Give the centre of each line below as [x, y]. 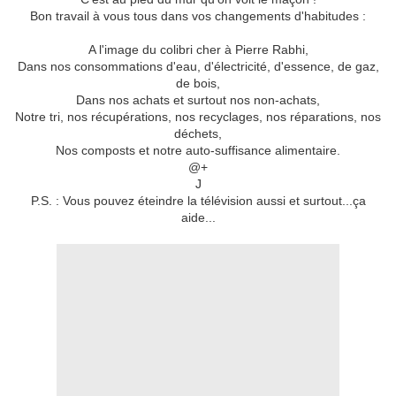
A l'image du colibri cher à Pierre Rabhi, [198, 50]
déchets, [198, 134]
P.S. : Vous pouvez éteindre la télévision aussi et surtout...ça [198, 201]
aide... [198, 218]
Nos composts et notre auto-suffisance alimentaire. [198, 151]
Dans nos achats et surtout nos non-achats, [198, 100]
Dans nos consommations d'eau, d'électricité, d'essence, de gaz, [198, 67]
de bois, [198, 84]
